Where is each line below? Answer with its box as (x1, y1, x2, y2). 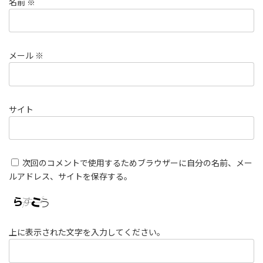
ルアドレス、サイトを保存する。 (9, 171, 132, 182)
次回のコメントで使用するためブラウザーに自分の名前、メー (22, 158, 252, 168)
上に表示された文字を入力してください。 (9, 227, 165, 238)
